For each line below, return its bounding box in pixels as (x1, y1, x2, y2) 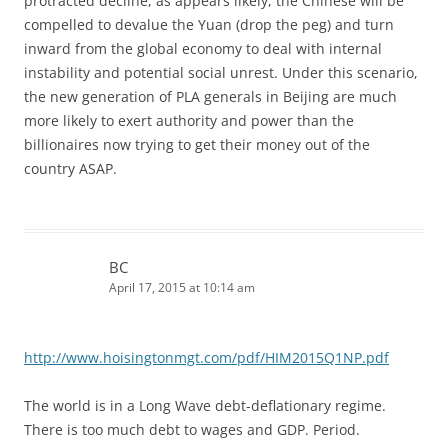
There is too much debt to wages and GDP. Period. (24, 419, 360, 439)
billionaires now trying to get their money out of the (24, 134, 370, 154)
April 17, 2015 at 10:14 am (109, 278, 255, 296)
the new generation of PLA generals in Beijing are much (24, 86, 397, 106)
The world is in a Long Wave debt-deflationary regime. (24, 395, 386, 415)
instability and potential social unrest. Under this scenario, (24, 62, 418, 82)
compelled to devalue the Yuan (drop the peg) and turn (24, 14, 394, 34)
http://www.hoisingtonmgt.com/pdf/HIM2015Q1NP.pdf (24, 347, 389, 367)
